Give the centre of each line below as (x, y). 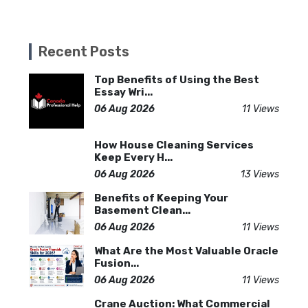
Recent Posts (84, 51)
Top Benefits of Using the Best (177, 79)
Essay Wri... (123, 92)
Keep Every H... (133, 157)
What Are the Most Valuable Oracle (186, 251)
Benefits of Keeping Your (161, 198)
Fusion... (117, 263)
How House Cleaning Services (174, 145)
